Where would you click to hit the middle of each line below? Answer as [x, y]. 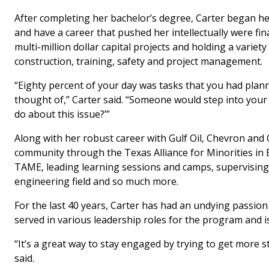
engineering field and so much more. [96, 181]
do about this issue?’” [62, 114]
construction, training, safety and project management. [138, 61]
